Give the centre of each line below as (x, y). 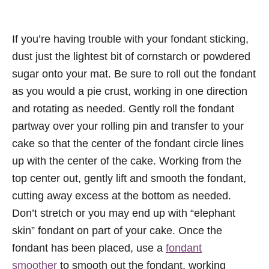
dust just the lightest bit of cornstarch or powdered (131, 57)
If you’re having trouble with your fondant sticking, (130, 39)
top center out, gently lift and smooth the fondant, (129, 179)
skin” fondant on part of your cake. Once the (117, 231)
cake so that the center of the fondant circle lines (128, 144)
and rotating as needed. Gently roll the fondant (123, 109)
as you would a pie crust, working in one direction (130, 92)
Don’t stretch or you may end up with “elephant (124, 213)
